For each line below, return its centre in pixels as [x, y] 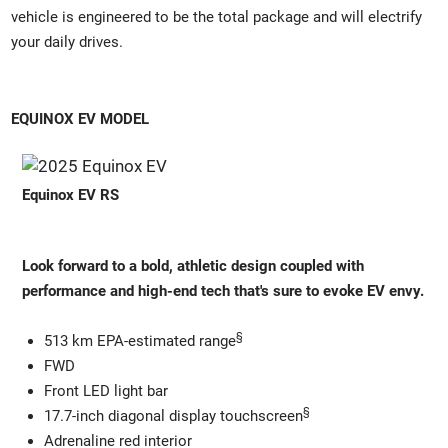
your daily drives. [67, 41]
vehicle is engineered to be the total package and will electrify [217, 16]
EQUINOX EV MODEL [82, 119]
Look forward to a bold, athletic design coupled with [193, 265]
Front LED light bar [105, 390]
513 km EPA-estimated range [139, 340]
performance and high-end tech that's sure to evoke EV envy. [223, 290]
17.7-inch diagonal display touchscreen [173, 415]
